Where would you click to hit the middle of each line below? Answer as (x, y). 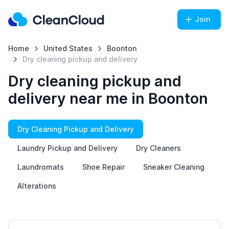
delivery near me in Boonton (108, 98)
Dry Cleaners (158, 148)
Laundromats (41, 167)
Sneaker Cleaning (174, 167)
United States (68, 48)
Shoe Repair (104, 167)
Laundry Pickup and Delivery (67, 148)
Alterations (37, 186)
